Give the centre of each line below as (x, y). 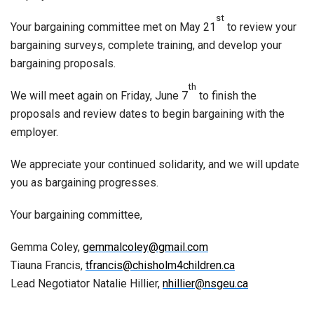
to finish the (226, 95)
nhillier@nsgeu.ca (205, 283)
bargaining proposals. (63, 63)
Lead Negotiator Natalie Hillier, (87, 283)
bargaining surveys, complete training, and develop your (146, 45)
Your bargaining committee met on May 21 (113, 27)
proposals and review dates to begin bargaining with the (148, 114)
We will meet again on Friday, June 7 (99, 95)
